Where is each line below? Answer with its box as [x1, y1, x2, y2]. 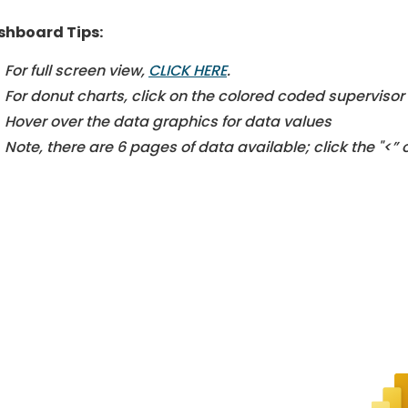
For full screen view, [5, 60, 148, 82]
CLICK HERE [148, 60, 227, 82]
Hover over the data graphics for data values [5, 111, 331, 133]
